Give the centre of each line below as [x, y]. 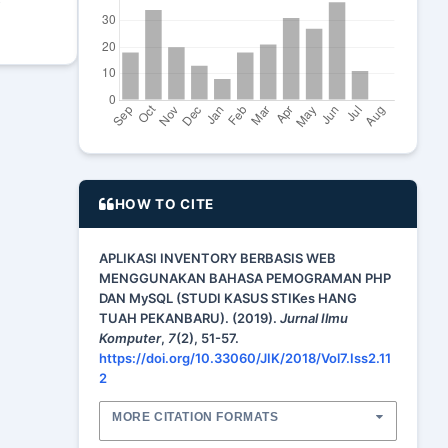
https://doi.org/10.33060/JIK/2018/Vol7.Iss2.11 [245, 358]
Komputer [130, 338]
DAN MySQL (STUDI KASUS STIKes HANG [228, 298]
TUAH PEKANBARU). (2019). [189, 318]
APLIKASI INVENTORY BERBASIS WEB [217, 258]
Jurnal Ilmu [314, 318]
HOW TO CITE [164, 203]
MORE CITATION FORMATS [195, 417]
